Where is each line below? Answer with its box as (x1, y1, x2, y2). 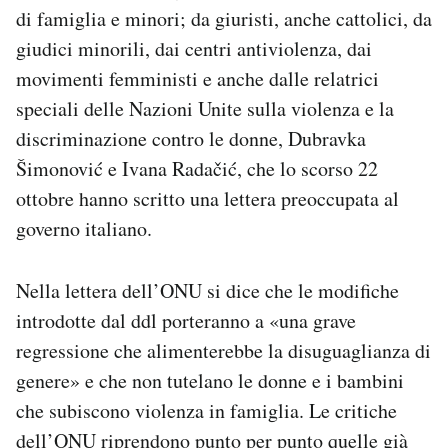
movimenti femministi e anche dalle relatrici (16, 64, 379, 92)
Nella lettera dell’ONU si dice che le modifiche (16, 276, 399, 304)
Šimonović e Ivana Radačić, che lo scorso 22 (16, 154, 378, 182)
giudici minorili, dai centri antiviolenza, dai (16, 34, 372, 62)
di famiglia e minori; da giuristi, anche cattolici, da (16, 4, 432, 32)
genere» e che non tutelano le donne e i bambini (16, 366, 404, 394)
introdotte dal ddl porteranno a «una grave (16, 306, 356, 334)
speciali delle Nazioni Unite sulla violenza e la (16, 94, 394, 122)
